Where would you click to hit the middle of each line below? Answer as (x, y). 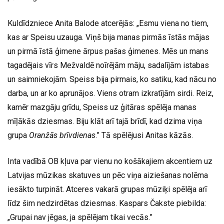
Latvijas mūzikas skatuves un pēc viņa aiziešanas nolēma (108, 175)
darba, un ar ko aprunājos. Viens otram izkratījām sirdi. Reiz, (110, 93)
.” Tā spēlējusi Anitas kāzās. (144, 135)
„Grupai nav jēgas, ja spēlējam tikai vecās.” (80, 217)
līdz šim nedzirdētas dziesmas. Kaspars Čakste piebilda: (107, 203)
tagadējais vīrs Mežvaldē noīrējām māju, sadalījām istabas (108, 65)
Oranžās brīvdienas (62, 135)
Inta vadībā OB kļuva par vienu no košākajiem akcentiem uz (110, 161)
